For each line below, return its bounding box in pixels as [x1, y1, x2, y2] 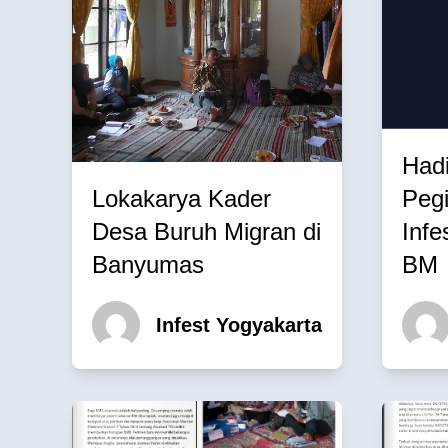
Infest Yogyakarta [156, 313, 322, 336]
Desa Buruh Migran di [92, 217, 321, 245]
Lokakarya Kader [92, 184, 271, 212]
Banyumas [92, 250, 204, 278]
